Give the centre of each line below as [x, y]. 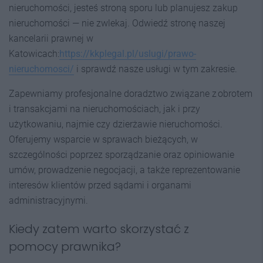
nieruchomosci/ [41, 69]
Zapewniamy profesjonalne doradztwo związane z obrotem [131, 93]
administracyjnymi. [48, 200]
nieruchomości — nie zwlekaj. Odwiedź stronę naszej [117, 23]
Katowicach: [34, 53]
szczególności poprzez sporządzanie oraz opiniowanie [122, 154]
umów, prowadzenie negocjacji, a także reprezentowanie [124, 170]
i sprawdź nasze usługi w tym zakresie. [156, 69]
